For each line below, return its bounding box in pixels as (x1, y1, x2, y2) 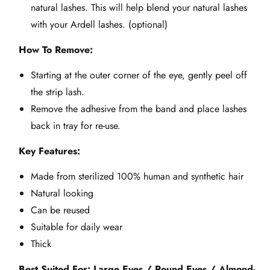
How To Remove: (19, 42, 93, 57)
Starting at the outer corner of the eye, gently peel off (31, 67, 247, 82)
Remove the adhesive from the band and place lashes (31, 101, 246, 116)
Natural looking (31, 186, 93, 200)
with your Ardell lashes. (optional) (31, 17, 168, 31)
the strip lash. (31, 84, 84, 99)
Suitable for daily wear (31, 219, 122, 234)
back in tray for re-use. (31, 118, 121, 133)
